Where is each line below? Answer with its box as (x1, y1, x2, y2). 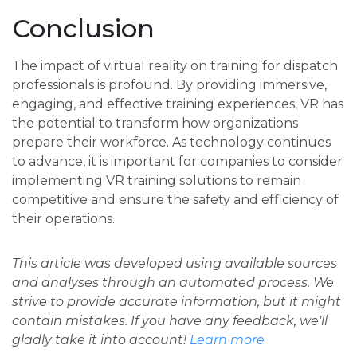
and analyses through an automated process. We (12, 275, 334, 291)
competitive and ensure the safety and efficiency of (12, 192, 339, 208)
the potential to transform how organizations (12, 116, 298, 131)
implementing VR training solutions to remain (12, 173, 301, 189)
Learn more (190, 332, 265, 348)
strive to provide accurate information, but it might (12, 294, 341, 310)
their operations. (12, 211, 115, 227)
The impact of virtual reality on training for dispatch (12, 58, 338, 74)
